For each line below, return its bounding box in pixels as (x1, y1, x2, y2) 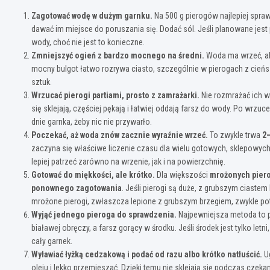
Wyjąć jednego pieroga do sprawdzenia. (31, 209, 177, 219)
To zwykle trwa (208, 130, 262, 140)
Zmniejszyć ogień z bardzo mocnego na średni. (31, 50, 204, 60)
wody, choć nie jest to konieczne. (31, 37, 145, 47)
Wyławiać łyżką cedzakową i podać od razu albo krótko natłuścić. (31, 249, 262, 259)
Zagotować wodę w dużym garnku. (31, 10, 152, 20)
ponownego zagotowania (31, 183, 122, 193)
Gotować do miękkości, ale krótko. (31, 169, 155, 180)
